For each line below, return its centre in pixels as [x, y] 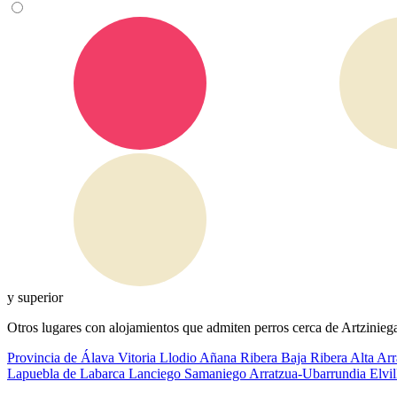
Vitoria [139, 358]
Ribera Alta [343, 358]
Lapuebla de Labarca [68, 374]
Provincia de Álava [62, 358]
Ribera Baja [275, 358]
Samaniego [217, 374]
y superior [35, 297]
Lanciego [156, 374]
